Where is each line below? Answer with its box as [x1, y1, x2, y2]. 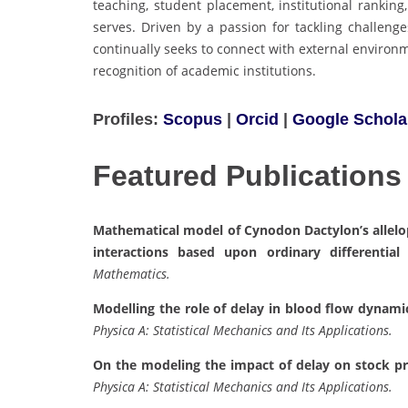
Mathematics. [93, 264, 170, 282]
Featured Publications [93, 159, 402, 192]
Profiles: [93, 109, 163, 128]
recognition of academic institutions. [93, 61, 316, 79]
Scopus [163, 109, 222, 128]
